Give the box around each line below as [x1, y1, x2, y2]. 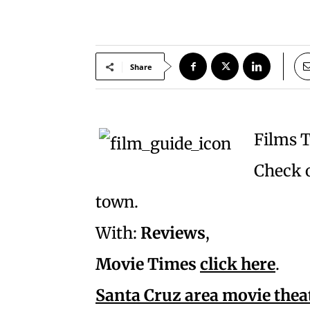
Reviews [140, 223, 206, 244]
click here [200, 254, 275, 275]
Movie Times [95, 254, 197, 275]
